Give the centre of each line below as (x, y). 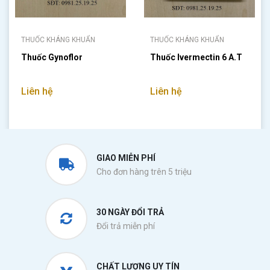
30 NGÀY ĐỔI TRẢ (130, 212)
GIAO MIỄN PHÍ (126, 158)
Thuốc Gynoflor (52, 57)
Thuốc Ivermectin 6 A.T (196, 57)
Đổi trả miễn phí (126, 226)
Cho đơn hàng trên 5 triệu (144, 172)
